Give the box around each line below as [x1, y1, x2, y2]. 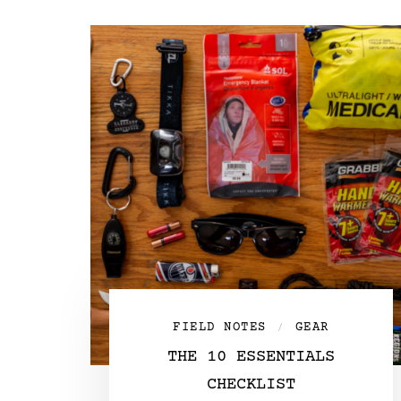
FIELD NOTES [173, 320, 267, 336]
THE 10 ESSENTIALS [166, 347, 335, 367]
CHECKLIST [206, 375, 295, 395]
